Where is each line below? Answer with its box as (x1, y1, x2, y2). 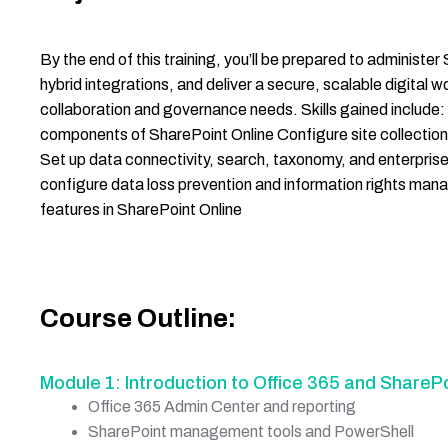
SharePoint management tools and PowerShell (88, 422, 414, 440)
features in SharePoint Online (40, 201, 242, 219)
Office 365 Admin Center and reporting (88, 397, 356, 415)
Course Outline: (40, 304, 236, 333)
